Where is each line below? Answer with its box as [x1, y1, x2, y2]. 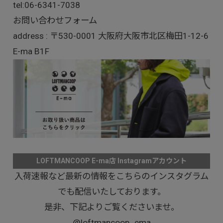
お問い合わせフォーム [12, 15, 97, 25]
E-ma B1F [12, 46, 49, 56]
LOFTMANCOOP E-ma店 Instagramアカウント [36, 157, 187, 165]
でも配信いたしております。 [57, 186, 166, 197]
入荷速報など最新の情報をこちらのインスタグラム [14, 171, 209, 181]
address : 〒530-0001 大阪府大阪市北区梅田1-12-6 [12, 30, 209, 41]
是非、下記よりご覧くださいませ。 [44, 202, 179, 212]
